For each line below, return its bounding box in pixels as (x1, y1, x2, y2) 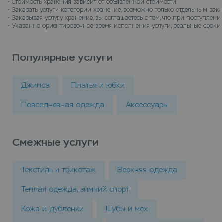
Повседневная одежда (21, 100, 104, 109)
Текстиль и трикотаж (21, 166, 96, 174)
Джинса (21, 81, 50, 90)
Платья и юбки (71, 81, 125, 90)
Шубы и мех (106, 204, 148, 213)
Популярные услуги (12, 51, 113, 64)
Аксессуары (126, 100, 168, 109)
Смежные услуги (12, 136, 99, 149)
